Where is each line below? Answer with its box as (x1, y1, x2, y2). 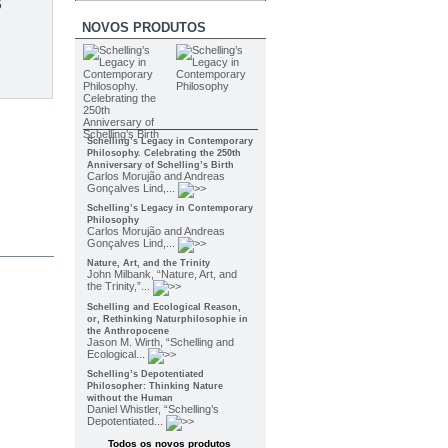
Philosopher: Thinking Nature (86, 380, 223, 391)
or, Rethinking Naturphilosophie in (86, 313, 248, 324)
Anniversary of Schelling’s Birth (86, 159, 234, 170)
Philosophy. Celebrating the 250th (86, 147, 241, 158)
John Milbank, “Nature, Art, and (86, 268, 237, 281)
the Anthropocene (86, 325, 169, 336)
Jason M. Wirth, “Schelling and (86, 335, 234, 348)
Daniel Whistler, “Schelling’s (86, 402, 219, 415)
